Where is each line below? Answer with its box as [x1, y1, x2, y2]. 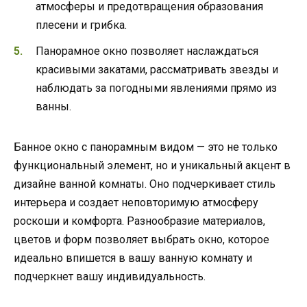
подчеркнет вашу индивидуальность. [14, 270, 206, 284]
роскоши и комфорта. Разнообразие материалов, [14, 214, 265, 228]
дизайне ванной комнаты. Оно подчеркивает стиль [14, 177, 275, 191]
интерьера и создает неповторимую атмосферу [14, 196, 258, 210]
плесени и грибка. [36, 18, 127, 32]
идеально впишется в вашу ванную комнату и [14, 251, 252, 265]
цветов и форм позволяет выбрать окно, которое [14, 233, 269, 247]
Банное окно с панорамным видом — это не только [14, 140, 278, 154]
